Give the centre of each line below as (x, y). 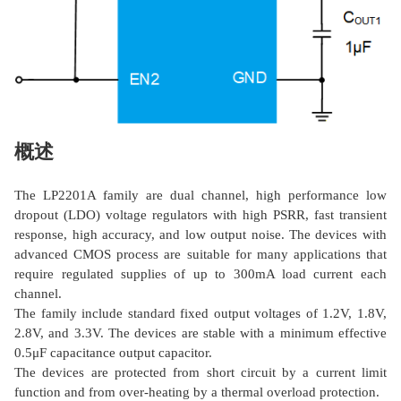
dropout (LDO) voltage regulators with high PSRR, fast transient (200, 215)
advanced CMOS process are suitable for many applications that (200, 255)
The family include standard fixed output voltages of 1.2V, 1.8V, (200, 314)
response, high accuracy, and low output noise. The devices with (200, 235)
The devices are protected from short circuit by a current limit (200, 373)
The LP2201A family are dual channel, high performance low (200, 196)
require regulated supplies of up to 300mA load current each (200, 274)
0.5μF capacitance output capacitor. (114, 353)
